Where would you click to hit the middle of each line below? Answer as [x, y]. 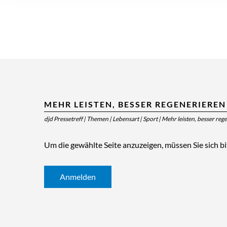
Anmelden [78, 177]
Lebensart [126, 119]
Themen [98, 119]
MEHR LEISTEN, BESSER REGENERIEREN [135, 104]
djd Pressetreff [63, 119]
